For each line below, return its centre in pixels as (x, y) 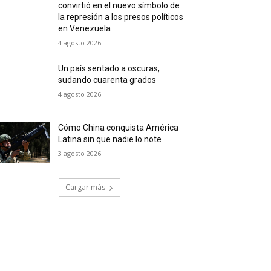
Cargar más (85, 188)
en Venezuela (85, 29)
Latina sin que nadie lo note (110, 139)
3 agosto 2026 (80, 154)
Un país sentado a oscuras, (109, 69)
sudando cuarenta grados (107, 80)
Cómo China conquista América (119, 128)
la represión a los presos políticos (121, 17)
